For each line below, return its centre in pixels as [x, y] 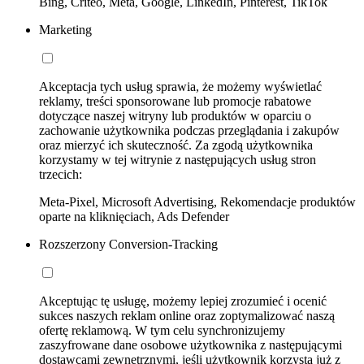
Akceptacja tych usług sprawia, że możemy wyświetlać [180, 86]
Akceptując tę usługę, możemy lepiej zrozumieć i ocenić [183, 301]
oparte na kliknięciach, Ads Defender [134, 216]
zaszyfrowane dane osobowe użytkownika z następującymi [191, 344]
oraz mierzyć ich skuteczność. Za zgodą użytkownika [176, 145]
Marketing [65, 29]
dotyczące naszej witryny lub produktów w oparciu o [175, 115]
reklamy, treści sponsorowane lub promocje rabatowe [175, 101]
